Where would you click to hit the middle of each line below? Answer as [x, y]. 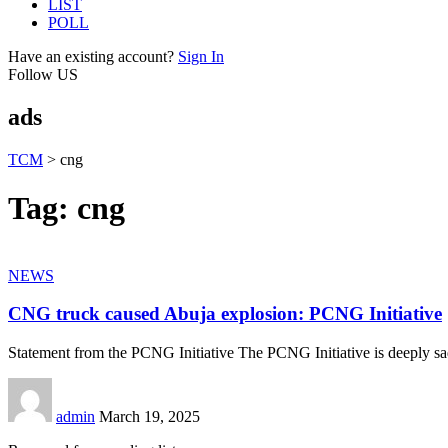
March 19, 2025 [149, 417]
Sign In [201, 56]
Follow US [43, 74]
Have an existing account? [91, 56]
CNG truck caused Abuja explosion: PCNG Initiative [225, 314]
